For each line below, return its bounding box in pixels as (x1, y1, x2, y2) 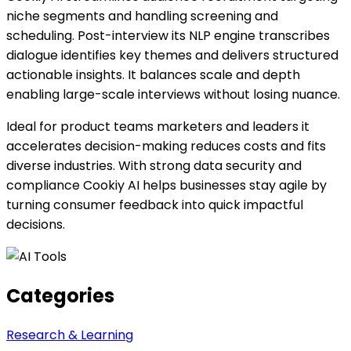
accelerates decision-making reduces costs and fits (6, 136, 326, 155)
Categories (6, 282, 114, 309)
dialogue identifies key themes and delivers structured (6, 45, 338, 64)
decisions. (6, 215, 65, 233)
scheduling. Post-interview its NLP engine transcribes (6, 26, 330, 45)
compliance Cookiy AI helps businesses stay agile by (6, 175, 327, 194)
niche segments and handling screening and (6, 6, 278, 25)
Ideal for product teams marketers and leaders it (6, 117, 309, 136)
